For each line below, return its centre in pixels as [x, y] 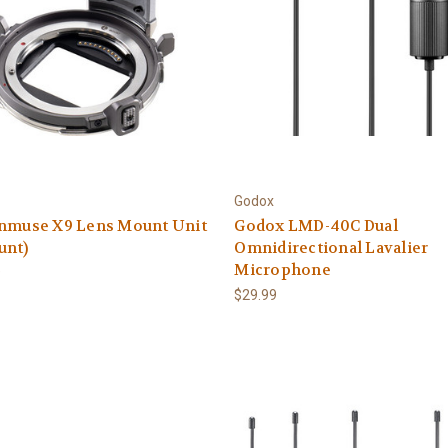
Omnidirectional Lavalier [331, 248]
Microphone [282, 270]
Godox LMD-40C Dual [316, 226]
